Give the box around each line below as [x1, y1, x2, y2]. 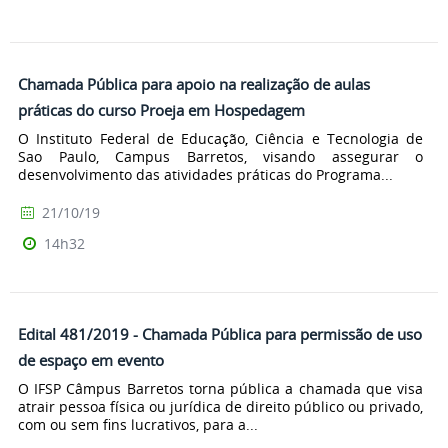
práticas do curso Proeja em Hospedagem [18, 100, 305, 121]
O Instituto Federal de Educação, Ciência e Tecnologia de [18, 129, 423, 149]
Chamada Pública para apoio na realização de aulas [18, 74, 370, 95]
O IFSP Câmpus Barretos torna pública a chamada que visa [18, 378, 423, 398]
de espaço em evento [18, 350, 164, 371]
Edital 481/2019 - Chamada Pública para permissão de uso [18, 324, 422, 345]
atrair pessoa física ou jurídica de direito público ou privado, [18, 396, 423, 416]
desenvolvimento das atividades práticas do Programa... [18, 165, 393, 185]
